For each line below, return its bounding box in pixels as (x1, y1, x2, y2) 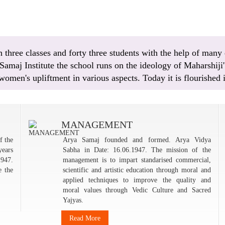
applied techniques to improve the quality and (63, 176, 211, 184)
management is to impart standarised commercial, (63, 156, 211, 164)
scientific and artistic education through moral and (63, 166, 211, 174)
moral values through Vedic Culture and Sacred (63, 186, 211, 194)
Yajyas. (63, 196, 84, 204)
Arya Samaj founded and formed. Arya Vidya (63, 136, 211, 144)
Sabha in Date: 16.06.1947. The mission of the (63, 146, 211, 154)
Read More (69, 214, 101, 222)
